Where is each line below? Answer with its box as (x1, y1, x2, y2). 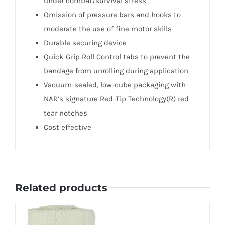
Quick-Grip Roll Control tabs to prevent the (43, 52, 190, 62)
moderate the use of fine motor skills (43, 24, 172, 34)
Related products (15, 181, 107, 194)
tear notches (43, 108, 87, 118)
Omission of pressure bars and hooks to (43, 10, 181, 20)
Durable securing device (43, 38, 127, 48)
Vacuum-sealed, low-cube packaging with (43, 80, 186, 90)
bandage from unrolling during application (43, 66, 188, 76)
